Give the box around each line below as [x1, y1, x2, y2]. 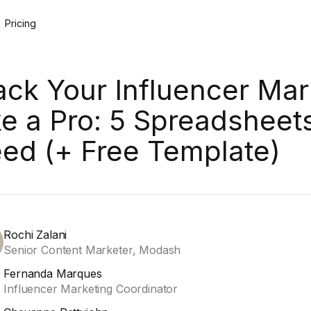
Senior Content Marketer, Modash [3, 243, 181, 257]
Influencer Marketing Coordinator [3, 282, 178, 296]
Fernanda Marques [3, 267, 102, 280]
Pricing [4, 17, 36, 29]
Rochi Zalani [3, 228, 67, 242]
